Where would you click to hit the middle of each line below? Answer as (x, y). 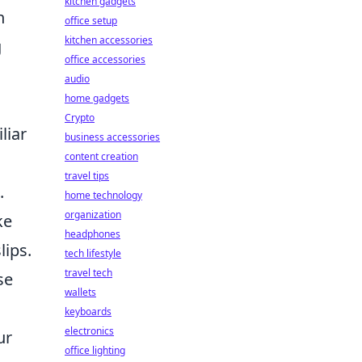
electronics (89, 331)
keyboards (88, 311)
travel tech (88, 273)
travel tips (87, 176)
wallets (80, 292)
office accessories (105, 59)
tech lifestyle (93, 253)
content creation (101, 156)
